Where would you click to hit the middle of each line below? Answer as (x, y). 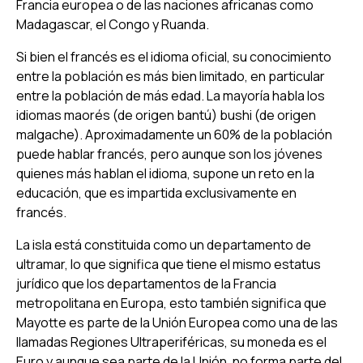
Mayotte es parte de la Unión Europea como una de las (177, 322)
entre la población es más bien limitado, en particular (171, 76)
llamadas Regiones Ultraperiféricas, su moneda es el (171, 342)
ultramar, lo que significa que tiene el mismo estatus (169, 264)
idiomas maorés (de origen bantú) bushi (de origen (166, 115)
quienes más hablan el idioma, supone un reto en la (165, 173)
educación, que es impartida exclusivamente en (156, 192)
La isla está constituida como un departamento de (164, 244)
